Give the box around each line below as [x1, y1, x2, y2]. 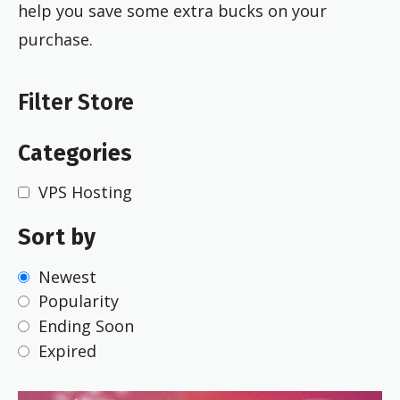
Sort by [18, 223, 96, 251]
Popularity [38, 290, 119, 312]
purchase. [18, 28, 93, 50]
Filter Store [18, 89, 134, 117]
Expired [38, 339, 96, 362]
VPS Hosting [38, 181, 132, 204]
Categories [18, 139, 132, 167]
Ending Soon [38, 315, 134, 337]
